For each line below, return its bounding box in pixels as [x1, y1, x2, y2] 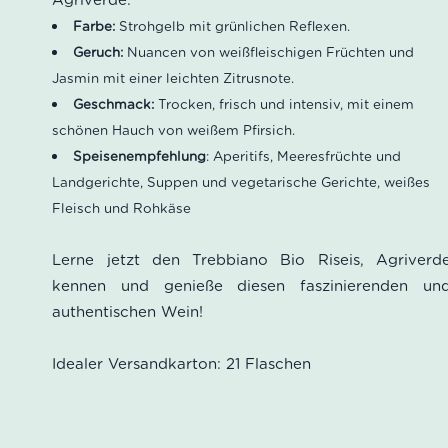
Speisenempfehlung [73, 148, 207, 164]
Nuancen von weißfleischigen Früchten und [127, 44, 415, 60]
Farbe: [73, 18, 116, 34]
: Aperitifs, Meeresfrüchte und [206, 148, 402, 164]
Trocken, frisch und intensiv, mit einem [158, 96, 415, 112]
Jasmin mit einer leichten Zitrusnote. [52, 70, 295, 86]
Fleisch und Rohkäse [52, 200, 192, 216]
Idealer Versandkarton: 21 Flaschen [52, 355, 312, 373]
